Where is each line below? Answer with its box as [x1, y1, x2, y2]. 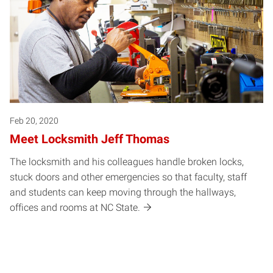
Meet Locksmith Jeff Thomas [10, 131, 169, 146]
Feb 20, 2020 [10, 115, 58, 126]
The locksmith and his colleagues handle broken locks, [10, 155, 244, 168]
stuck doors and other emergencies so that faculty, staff [10, 171, 247, 183]
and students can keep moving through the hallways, [10, 186, 236, 198]
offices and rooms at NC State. [10, 201, 140, 213]
